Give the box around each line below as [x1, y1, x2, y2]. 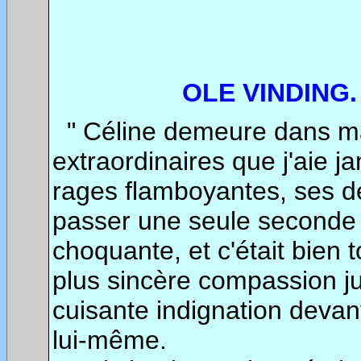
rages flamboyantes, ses [52, 176, 334, 205]
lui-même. [52, 325, 167, 355]
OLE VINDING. [182, 78, 357, 108]
